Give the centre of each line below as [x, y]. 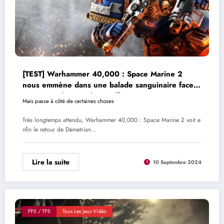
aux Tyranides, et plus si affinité [79, 96]
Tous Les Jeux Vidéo [84, 211]
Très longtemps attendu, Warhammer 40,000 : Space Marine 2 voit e [111, 120]
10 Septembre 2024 [177, 162]
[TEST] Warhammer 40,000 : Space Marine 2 [102, 74]
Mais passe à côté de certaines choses [68, 101]
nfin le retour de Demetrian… [59, 130]
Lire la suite [51, 162]
